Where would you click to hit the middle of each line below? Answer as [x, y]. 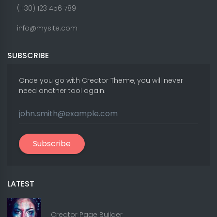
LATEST [21, 184]
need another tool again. [62, 90]
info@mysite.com [47, 28]
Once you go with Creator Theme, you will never [101, 80]
